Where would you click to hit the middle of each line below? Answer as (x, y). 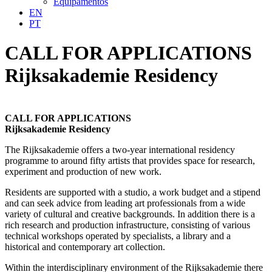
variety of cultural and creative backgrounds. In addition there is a (130, 214)
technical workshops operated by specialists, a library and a (118, 236)
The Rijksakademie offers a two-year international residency (120, 149)
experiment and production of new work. (83, 171)
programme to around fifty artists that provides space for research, (130, 160)
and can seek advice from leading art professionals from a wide (125, 203)
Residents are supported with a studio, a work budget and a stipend (133, 192)
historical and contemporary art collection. (85, 246)
